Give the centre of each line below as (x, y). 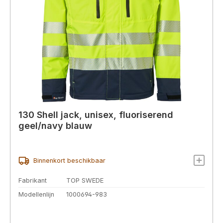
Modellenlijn (36, 194)
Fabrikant (33, 181)
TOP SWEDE (85, 181)
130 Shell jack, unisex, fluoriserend (96, 114)
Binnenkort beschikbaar (69, 161)
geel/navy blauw (55, 125)
